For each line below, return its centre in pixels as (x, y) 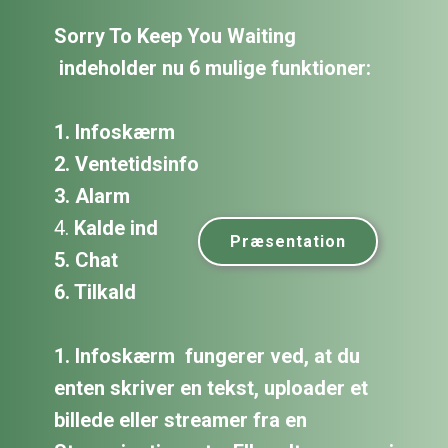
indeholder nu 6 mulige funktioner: (212, 68)
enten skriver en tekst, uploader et (211, 388)
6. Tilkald (95, 292)
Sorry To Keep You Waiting (175, 36)
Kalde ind (116, 228)
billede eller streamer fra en (180, 420)
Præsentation (288, 241)
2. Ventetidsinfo (126, 164)
